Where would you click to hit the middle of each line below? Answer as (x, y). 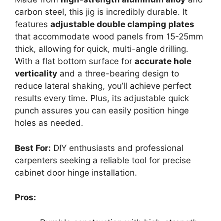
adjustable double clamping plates (122, 24)
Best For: (33, 148)
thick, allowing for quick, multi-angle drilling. (102, 49)
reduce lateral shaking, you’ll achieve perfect (103, 86)
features (33, 24)
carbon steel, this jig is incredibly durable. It (101, 12)
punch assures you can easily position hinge (102, 110)
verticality (36, 74)
